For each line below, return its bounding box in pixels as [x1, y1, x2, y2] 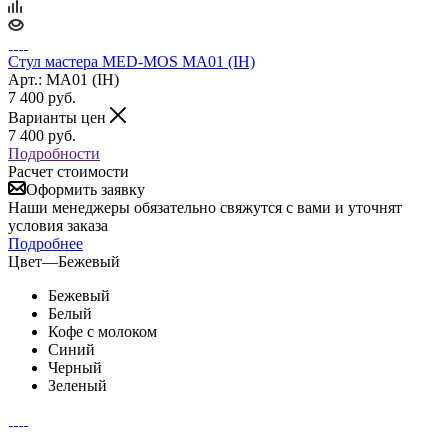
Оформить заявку [26, 180, 145, 198]
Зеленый [48, 376, 107, 394]
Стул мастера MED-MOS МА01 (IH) [8, 52, 255, 70]
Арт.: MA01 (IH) [8, 70, 119, 88]
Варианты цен [8, 108, 110, 126]
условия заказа [8, 216, 108, 234]
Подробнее [8, 234, 83, 252]
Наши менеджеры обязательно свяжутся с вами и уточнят [8, 198, 402, 216]
